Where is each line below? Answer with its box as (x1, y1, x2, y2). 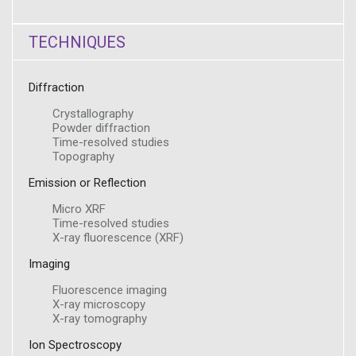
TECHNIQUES (29, 33, 126, 52)
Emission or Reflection (29, 176, 146, 190)
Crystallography (52, 106, 133, 121)
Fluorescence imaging (52, 283, 167, 297)
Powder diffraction (52, 121, 150, 135)
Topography (52, 149, 114, 164)
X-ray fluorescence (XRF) (52, 230, 184, 245)
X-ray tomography (52, 311, 147, 326)
